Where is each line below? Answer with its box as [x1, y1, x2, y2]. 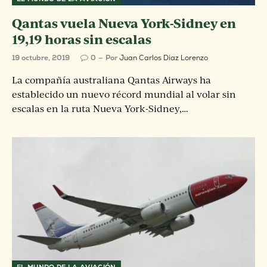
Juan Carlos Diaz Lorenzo [119, 52, 208, 63]
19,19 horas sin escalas [12, 30, 151, 48]
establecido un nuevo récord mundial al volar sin [12, 88, 236, 100]
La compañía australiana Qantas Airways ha [12, 73, 211, 86]
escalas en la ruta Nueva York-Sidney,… [12, 102, 188, 114]
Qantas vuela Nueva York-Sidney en [12, 14, 236, 32]
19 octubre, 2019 [12, 52, 70, 63]
